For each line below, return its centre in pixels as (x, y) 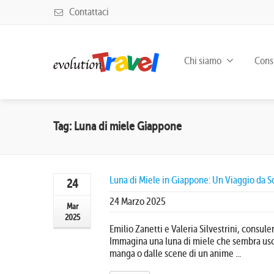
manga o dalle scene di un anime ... (175, 254)
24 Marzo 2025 (138, 202)
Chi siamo (203, 61)
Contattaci (88, 12)
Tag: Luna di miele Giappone (117, 126)
